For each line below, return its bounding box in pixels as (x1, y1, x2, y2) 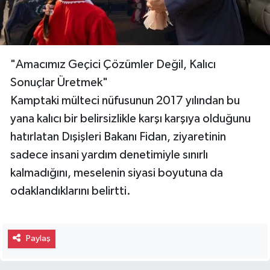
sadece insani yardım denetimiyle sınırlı (10, 149, 208, 162)
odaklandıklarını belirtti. (10, 185, 131, 198)
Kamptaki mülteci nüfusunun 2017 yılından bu (10, 95, 240, 107)
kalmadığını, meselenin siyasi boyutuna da (10, 167, 223, 180)
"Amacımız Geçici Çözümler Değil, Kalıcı (10, 58, 216, 71)
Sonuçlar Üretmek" (10, 77, 108, 89)
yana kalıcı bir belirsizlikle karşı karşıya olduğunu (10, 113, 251, 125)
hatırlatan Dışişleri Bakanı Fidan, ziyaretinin (10, 131, 226, 143)
